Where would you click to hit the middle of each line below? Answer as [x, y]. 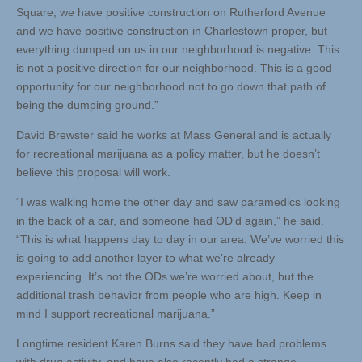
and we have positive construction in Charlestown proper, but [172, 31]
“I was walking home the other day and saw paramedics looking [178, 202]
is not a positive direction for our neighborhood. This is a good [174, 68]
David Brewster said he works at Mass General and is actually [174, 135]
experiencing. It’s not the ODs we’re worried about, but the [165, 277]
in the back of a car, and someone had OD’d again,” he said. [170, 221]
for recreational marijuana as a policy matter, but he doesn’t [168, 154]
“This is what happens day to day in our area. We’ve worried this [180, 240]
